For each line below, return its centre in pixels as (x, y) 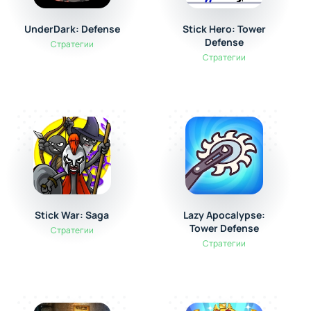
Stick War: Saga (72, 215)
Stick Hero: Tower (224, 29)
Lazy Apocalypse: (224, 215)
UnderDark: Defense (72, 29)
